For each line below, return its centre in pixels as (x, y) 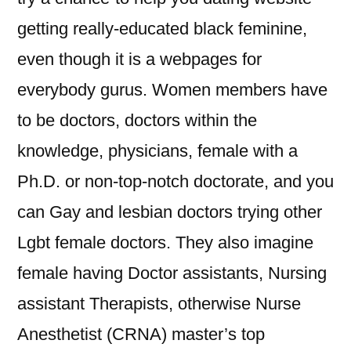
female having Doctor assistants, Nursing (172, 273)
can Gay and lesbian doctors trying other (170, 212)
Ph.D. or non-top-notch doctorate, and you (175, 181)
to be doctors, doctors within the (137, 120)
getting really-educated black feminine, (162, 29)
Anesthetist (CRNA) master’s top (141, 334)
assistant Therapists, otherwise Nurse (159, 304)
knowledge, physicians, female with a (157, 151)
